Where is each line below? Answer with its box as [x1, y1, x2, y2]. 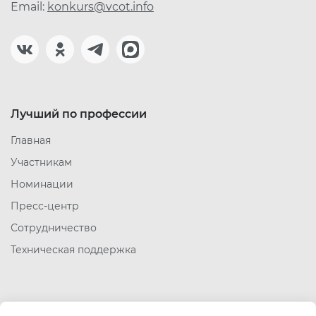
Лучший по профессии [11, 107, 147, 121]
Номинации [11, 178, 73, 190]
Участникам [11, 156, 72, 169]
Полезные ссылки [11, 301, 118, 315]
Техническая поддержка [11, 243, 136, 256]
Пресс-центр [11, 200, 79, 212]
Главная [11, 134, 51, 147]
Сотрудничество [11, 221, 97, 234]
